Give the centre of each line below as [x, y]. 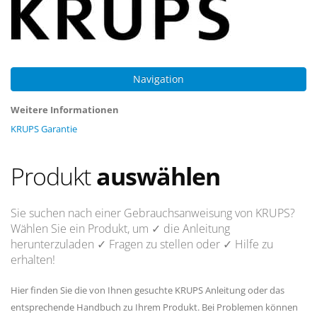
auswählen [158, 176]
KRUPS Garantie [44, 129]
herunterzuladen [54, 244]
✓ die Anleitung [191, 229]
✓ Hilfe [241, 244]
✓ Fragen [120, 244]
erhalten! [33, 260]
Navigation [158, 79]
